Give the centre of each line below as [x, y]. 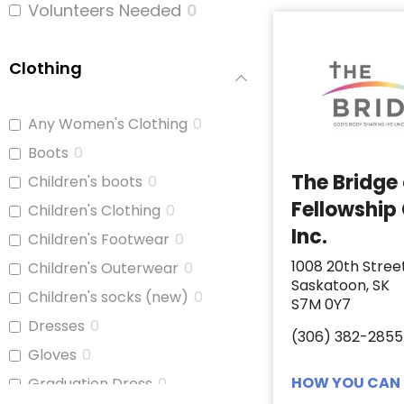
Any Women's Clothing [108, 124]
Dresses [56, 326]
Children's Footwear [99, 240]
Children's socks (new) [108, 298]
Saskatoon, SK [341, 286]
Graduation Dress [90, 384]
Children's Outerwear [103, 269]
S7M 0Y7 [321, 305]
